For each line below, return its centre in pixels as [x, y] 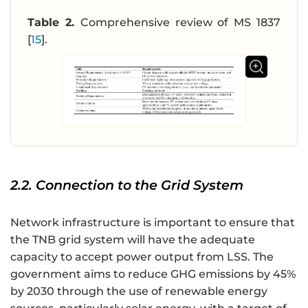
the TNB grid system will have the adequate [133, 240]
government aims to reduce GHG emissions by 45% [153, 274]
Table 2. [54, 22]
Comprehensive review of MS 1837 [180, 22]
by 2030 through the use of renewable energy [139, 291]
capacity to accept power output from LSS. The [142, 257]
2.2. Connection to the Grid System [127, 185]
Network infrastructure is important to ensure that [153, 223]
